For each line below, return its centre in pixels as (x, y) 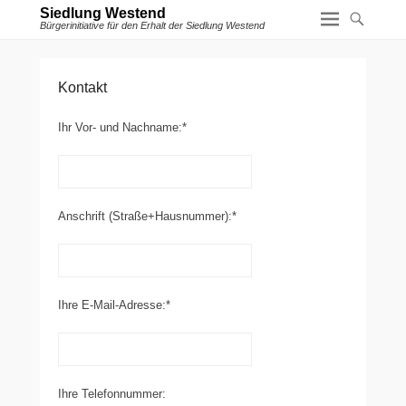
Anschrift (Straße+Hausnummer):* (147, 216)
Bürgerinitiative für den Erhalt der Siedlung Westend (152, 25)
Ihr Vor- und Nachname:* (122, 127)
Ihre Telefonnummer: (112, 394)
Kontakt (82, 87)
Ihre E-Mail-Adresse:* (114, 305)
